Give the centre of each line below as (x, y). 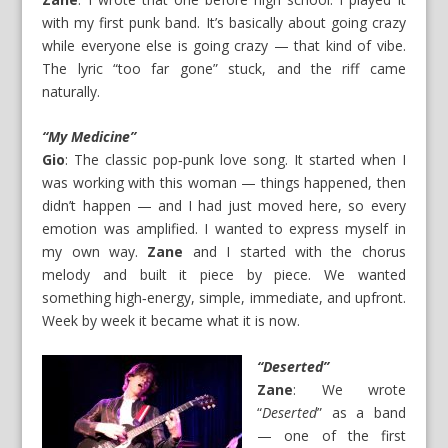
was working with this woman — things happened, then (224, 183)
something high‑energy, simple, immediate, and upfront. (224, 298)
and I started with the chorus (294, 252)
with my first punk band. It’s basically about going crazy (224, 22)
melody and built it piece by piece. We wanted (224, 275)
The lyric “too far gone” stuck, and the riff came (224, 68)
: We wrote (349, 389)
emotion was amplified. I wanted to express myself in (224, 229)
